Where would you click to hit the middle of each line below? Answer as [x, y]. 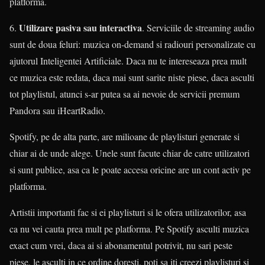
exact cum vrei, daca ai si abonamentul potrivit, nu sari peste [121, 245]
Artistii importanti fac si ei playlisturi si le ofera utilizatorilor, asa [128, 212]
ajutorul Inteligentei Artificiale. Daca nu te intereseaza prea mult [128, 61]
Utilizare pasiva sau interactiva [80, 28]
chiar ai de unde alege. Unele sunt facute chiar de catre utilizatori [130, 153]
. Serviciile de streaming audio [198, 28]
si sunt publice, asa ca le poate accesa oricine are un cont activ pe [130, 170]
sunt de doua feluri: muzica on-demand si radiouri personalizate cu [132, 44]
